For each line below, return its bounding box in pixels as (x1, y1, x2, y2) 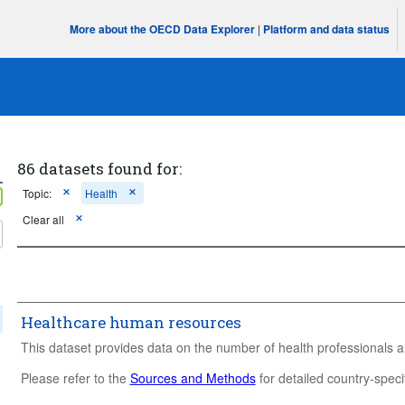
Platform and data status (263, 21, 391, 37)
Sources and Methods (129, 368, 256, 387)
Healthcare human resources (20, 311, 241, 333)
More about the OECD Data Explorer (70, 21, 256, 37)
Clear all (22, 212, 64, 227)
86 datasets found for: (16, 158, 182, 179)
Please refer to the (20, 368, 130, 387)
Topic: (22, 185, 52, 201)
